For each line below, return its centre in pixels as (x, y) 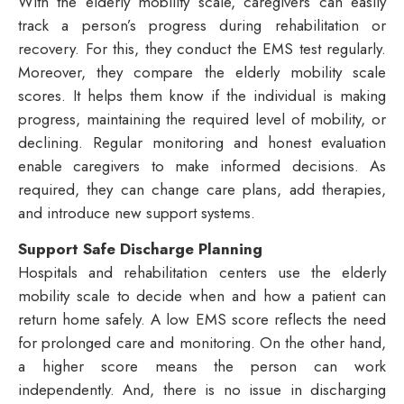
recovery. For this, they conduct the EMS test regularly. (202, 48)
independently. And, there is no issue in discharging (202, 389)
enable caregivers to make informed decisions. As (202, 165)
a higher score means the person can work (202, 366)
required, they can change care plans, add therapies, (202, 189)
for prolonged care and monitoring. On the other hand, (202, 342)
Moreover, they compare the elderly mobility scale (202, 72)
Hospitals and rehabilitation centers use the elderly (202, 272)
